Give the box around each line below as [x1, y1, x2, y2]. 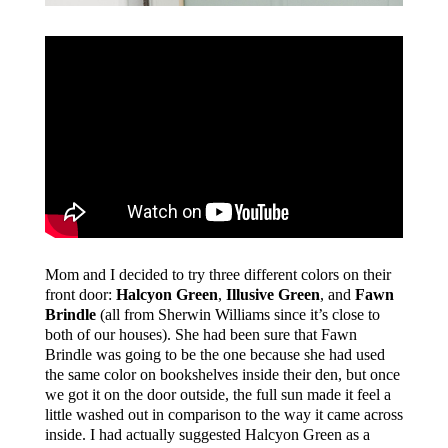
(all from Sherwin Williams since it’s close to [95, 305, 380, 323]
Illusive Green [225, 285, 320, 303]
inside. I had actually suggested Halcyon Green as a [44, 425, 370, 443]
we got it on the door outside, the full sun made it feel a [44, 385, 391, 403]
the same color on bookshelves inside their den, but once [44, 365, 400, 383]
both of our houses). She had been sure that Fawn [44, 325, 357, 343]
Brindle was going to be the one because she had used [44, 345, 385, 363]
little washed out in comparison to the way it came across [44, 405, 403, 423]
